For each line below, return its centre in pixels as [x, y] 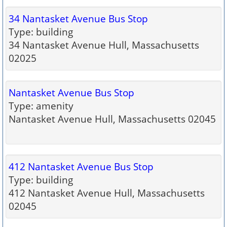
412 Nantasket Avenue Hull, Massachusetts [107, 193]
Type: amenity [41, 106]
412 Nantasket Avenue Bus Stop [81, 166]
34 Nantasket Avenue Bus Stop [78, 18]
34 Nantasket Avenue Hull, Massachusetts [104, 45]
